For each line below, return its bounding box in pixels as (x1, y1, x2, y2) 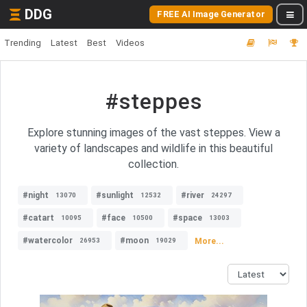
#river (181, 191, 204, 200)
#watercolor (23, 236, 73, 245)
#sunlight (96, 191, 134, 200)
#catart (23, 213, 54, 223)
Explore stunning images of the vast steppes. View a (27, 126, 280, 139)
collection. (128, 158, 179, 171)
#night (23, 191, 49, 200)
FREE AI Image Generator (157, 9, 265, 19)
